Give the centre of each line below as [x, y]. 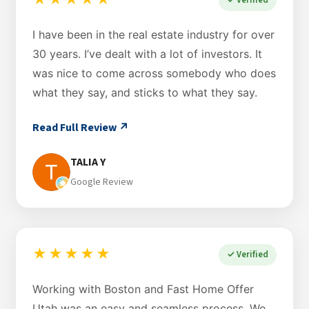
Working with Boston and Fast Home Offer [143, 289]
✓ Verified [248, 254]
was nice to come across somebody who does [154, 73]
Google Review [102, 182]
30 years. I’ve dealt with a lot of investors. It [147, 53]
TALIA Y [88, 162]
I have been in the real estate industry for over [153, 34]
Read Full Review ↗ [81, 127]
